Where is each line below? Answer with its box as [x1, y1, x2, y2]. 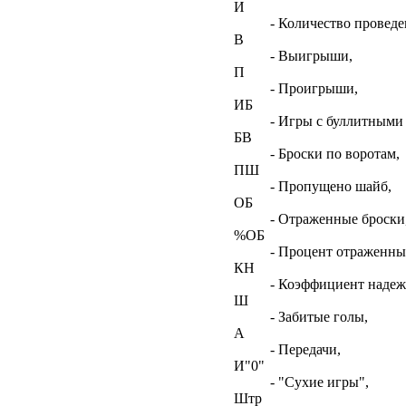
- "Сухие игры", [270, 373, 369, 390]
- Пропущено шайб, [270, 178, 391, 194]
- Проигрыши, [270, 80, 358, 96]
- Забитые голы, [270, 308, 368, 324]
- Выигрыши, [270, 47, 353, 63]
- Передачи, [270, 341, 341, 357]
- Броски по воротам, [270, 145, 400, 161]
